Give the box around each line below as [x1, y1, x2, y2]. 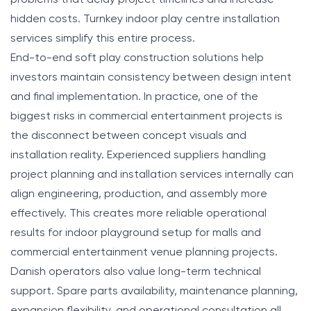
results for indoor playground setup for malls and [10, 227, 261, 239]
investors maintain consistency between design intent [10, 72, 292, 83]
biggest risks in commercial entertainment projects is [10, 110, 283, 122]
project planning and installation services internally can [10, 169, 294, 180]
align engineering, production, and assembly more [10, 188, 267, 200]
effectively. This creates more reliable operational [10, 208, 267, 219]
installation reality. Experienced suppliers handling [10, 149, 266, 161]
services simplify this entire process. [10, 33, 195, 44]
